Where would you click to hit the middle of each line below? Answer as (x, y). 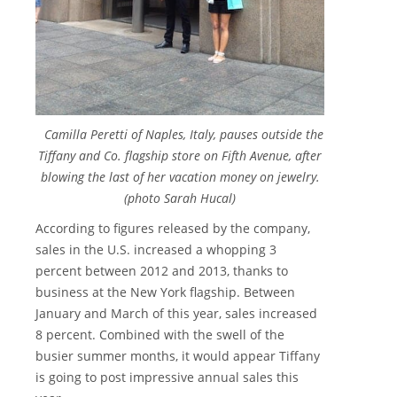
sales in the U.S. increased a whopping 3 (156, 250)
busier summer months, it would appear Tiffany (178, 356)
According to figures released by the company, (173, 229)
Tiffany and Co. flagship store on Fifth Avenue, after (180, 156)
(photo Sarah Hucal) (180, 198)
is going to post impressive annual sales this (167, 378)
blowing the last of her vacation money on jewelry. (180, 177)
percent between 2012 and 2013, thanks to (162, 271)
